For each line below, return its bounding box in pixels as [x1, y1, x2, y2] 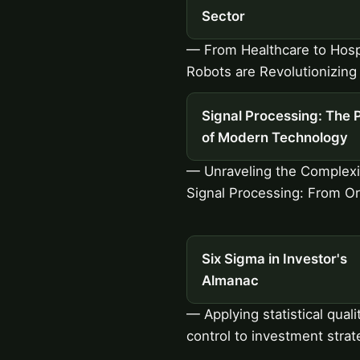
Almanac [201, 272, 259, 288]
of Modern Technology [201, 129, 348, 145]
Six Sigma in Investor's [201, 250, 347, 267]
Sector [201, 8, 245, 25]
